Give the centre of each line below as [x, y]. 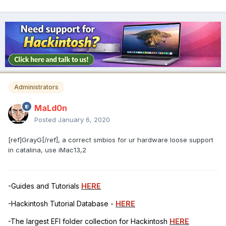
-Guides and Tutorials [45, 186]
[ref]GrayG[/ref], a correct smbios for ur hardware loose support [111, 140]
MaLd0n [51, 108]
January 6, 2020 [84, 120]
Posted [46, 120]
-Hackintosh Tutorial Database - [62, 204]
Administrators [36, 87]
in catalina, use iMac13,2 [47, 150]
